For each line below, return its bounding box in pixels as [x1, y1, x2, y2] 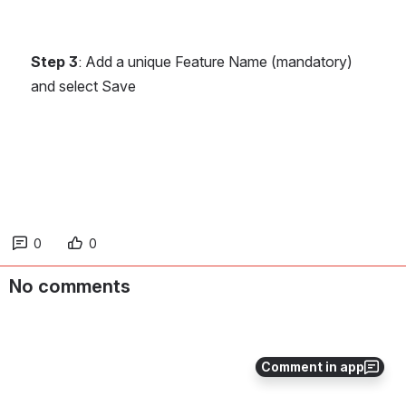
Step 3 [31, 53, 78, 71]
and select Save [31, 77, 136, 95]
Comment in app [261, 359, 364, 374]
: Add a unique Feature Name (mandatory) [78, 53, 353, 71]
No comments [9, 275, 130, 297]
